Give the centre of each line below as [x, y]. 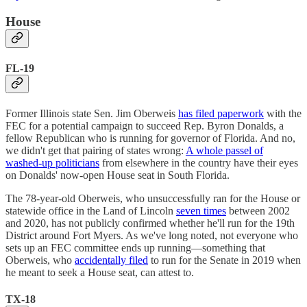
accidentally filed [111, 260]
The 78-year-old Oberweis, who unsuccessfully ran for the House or [153, 199]
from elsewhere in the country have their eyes [199, 163]
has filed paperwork [221, 114]
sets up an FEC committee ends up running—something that [135, 248]
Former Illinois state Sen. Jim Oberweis [92, 114]
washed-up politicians [52, 163]
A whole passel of [224, 151]
